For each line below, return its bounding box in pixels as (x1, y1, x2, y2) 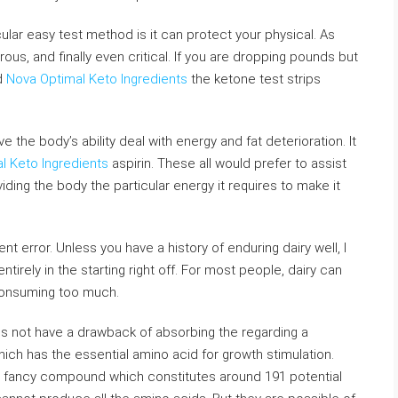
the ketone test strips (187, 71, 321, 87)
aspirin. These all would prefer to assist (108, 155, 346, 171)
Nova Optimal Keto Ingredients (6, 71, 187, 87)
